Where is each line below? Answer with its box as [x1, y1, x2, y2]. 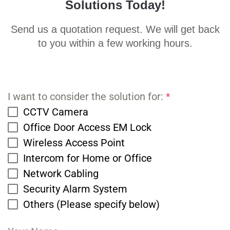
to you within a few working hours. [37, 37, 193, 49]
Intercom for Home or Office [23, 152, 152, 164]
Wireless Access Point [23, 137, 125, 149]
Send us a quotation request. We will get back [10, 24, 220, 35]
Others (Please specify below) [23, 198, 160, 210]
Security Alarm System [23, 183, 127, 195]
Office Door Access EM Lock [23, 121, 151, 133]
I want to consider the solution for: [8, 90, 166, 103]
